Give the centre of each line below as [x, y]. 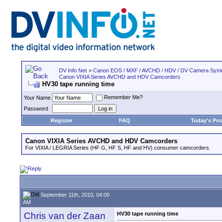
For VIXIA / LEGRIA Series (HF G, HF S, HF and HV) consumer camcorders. [118, 148]
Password [36, 109]
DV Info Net [73, 70]
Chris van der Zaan [65, 216]
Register [61, 120]
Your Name [37, 98]
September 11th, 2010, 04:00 [74, 194]
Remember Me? [123, 97]
